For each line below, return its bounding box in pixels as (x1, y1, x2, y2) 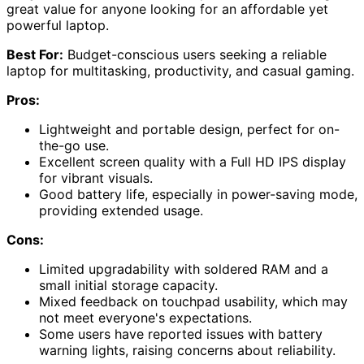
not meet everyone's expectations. (39, 310, 252, 327)
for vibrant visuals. (39, 170, 153, 187)
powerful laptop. (6, 17, 109, 34)
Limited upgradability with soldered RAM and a (39, 261, 328, 278)
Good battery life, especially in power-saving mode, (39, 186, 357, 203)
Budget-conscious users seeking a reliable (63, 46, 327, 63)
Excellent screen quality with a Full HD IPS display (39, 154, 346, 171)
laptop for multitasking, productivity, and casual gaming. (6, 63, 354, 80)
